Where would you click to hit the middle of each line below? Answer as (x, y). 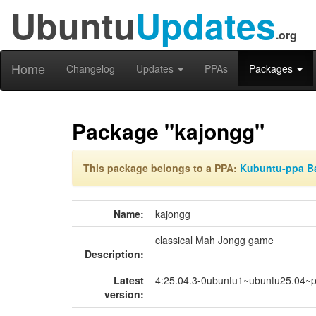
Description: (114, 254)
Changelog (91, 68)
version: (124, 294)
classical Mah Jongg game (214, 240)
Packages (272, 68)
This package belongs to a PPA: (162, 168)
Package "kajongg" (168, 131)
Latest (129, 280)
